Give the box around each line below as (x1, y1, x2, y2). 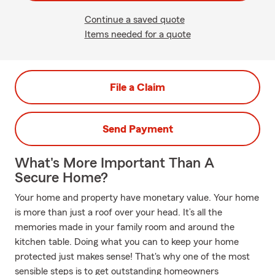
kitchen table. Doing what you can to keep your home (15, 237, 239, 247)
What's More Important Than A (15, 156, 214, 171)
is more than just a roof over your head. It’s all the (15, 207, 222, 217)
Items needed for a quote (84, 29, 191, 39)
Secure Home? (15, 171, 108, 185)
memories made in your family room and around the (15, 222, 234, 232)
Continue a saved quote (84, 15, 185, 25)
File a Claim (110, 82, 165, 93)
